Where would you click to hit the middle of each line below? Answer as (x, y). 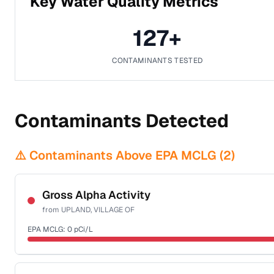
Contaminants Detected (122, 121)
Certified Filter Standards (79, 261)
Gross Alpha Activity (96, 195)
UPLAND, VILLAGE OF (98, 210)
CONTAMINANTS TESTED (157, 61)
